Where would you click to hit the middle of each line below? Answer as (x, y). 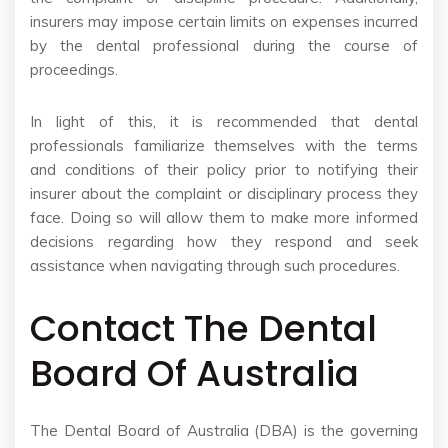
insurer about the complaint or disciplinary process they (224, 194)
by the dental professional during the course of (224, 46)
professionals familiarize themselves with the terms (224, 146)
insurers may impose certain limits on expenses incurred (224, 22)
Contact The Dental (203, 329)
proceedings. (74, 70)
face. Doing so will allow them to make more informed (224, 218)
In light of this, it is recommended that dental (224, 122)
